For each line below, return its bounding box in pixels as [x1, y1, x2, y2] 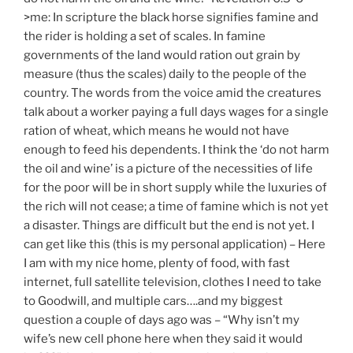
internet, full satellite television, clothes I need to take [24, 274, 321, 289]
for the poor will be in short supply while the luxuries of [24, 180, 327, 195]
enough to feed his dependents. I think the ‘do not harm [24, 142, 329, 157]
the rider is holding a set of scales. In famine [24, 28, 266, 43]
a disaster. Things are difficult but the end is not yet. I [24, 217, 314, 232]
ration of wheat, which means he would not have [24, 123, 289, 138]
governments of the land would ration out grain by [24, 47, 300, 62]
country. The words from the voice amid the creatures [24, 85, 321, 100]
